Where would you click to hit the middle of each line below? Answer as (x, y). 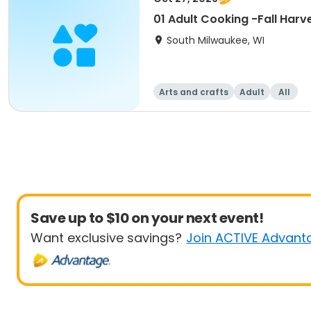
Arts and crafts (194, 92)
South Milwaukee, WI (216, 40)
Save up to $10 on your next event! (147, 218)
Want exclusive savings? (106, 238)
